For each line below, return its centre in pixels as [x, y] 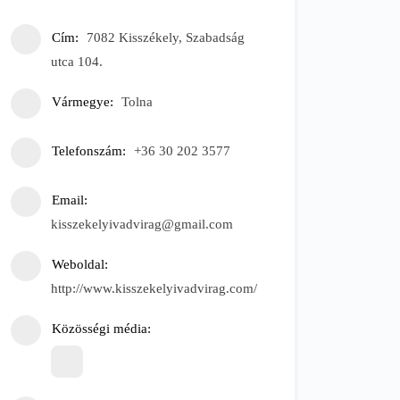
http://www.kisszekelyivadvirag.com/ [154, 288]
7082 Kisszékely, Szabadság [166, 37]
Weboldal [78, 264]
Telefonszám [87, 150]
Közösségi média [100, 328]
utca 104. [77, 61]
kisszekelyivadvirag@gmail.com [142, 224]
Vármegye [81, 101]
